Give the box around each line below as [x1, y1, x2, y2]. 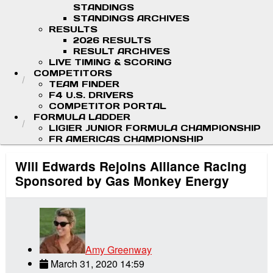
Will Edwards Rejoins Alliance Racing [15, 157, 247, 175]
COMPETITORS [34, 68, 112, 79]
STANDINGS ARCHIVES [73, 13, 190, 24]
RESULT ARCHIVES [73, 46, 170, 57]
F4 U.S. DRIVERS [49, 90, 133, 101]
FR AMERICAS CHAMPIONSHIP [49, 133, 204, 144]
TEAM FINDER [49, 79, 119, 90]
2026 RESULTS [73, 35, 151, 46]
